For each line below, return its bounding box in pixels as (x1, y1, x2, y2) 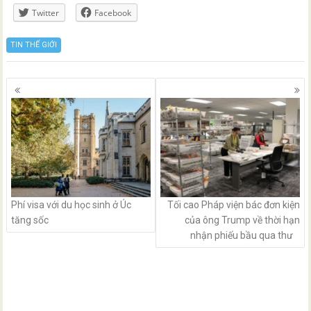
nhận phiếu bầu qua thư (190, 230, 293, 242)
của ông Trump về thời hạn (184, 215, 300, 226)
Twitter (32, 7, 60, 19)
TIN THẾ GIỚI (10, 40, 58, 50)
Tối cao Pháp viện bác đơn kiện (167, 199, 300, 211)
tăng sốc (11, 215, 49, 226)
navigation (6, 92, 84, 112)
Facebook (94, 7, 132, 19)
